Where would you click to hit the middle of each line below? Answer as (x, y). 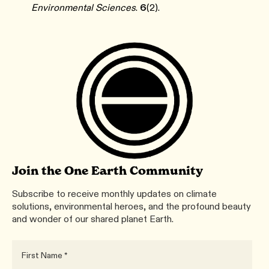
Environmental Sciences (83, 8)
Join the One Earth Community (107, 171)
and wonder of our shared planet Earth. (93, 219)
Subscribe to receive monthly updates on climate (114, 194)
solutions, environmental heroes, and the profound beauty (131, 207)
